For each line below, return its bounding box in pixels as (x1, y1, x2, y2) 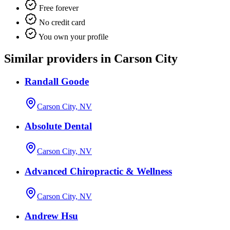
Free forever (37, 4, 79, 13)
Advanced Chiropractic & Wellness (25, 165, 172, 177)
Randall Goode (25, 75, 89, 87)
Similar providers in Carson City (4, 52, 178, 66)
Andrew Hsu (25, 210, 78, 222)
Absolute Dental (25, 121, 92, 132)
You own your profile (37, 32, 108, 42)
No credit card (37, 18, 85, 27)
